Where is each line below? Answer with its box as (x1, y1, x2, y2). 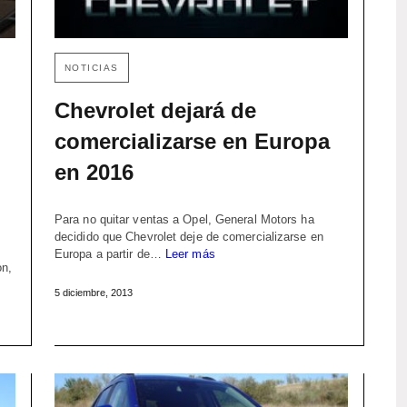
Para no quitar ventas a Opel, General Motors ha (54, 213, 314, 227)
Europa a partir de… (54, 247, 165, 262)
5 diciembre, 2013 (54, 287, 133, 299)
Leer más (164, 247, 215, 262)
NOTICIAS (64, 63, 119, 74)
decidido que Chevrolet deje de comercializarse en (54, 230, 323, 244)
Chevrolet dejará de (54, 98, 256, 124)
